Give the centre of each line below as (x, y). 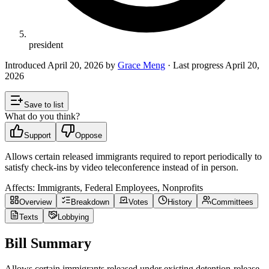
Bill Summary (48, 243)
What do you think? (42, 116)
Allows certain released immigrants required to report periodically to (133, 156)
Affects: (20, 187)
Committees (232, 202)
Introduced (26, 65)
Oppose (89, 135)
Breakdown (90, 202)
